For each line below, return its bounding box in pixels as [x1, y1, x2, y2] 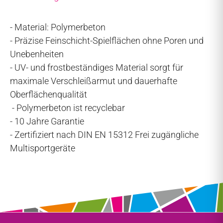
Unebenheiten [10, 48, 64, 59]
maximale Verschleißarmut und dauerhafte [10, 75, 177, 86]
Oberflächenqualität [10, 89, 87, 100]
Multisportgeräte [10, 142, 75, 153]
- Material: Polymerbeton [10, 21, 106, 32]
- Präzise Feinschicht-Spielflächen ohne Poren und [10, 35, 204, 46]
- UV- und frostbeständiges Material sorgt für [10, 62, 183, 73]
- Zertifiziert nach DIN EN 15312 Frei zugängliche [10, 129, 199, 140]
